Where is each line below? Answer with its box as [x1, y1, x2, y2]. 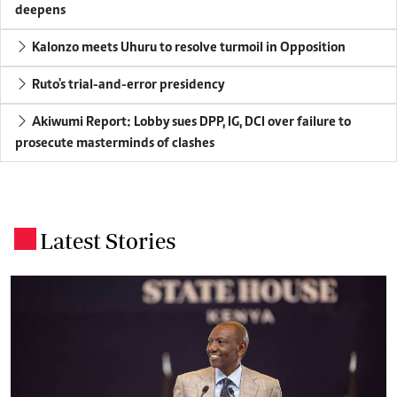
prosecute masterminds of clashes [15, 136, 214, 151]
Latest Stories [40, 227, 175, 253]
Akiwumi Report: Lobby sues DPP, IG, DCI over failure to [29, 114, 351, 129]
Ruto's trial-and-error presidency [29, 77, 224, 92]
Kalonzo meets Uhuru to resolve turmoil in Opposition [29, 40, 346, 55]
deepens [15, 3, 66, 18]
